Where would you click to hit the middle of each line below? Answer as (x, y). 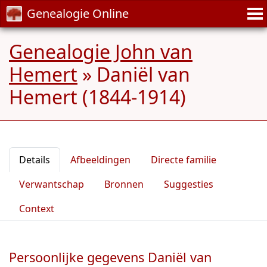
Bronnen (124, 184)
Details (35, 160)
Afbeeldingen (100, 160)
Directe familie (184, 160)
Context (37, 209)
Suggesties (189, 184)
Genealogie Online (78, 13)
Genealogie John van (101, 52)
